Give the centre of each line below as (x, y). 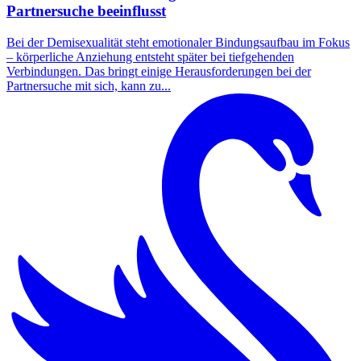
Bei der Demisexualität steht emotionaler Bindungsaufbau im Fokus (178, 42)
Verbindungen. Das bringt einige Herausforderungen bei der (159, 71)
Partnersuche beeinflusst (86, 10)
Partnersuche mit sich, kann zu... (89, 85)
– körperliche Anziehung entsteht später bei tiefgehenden (150, 56)
